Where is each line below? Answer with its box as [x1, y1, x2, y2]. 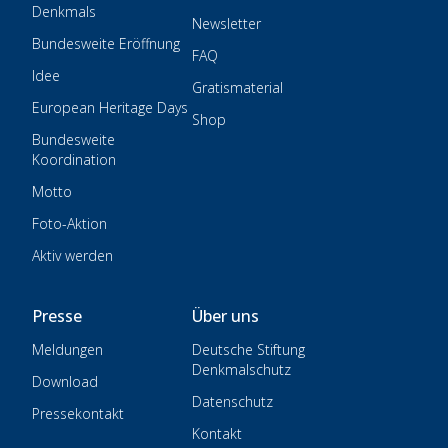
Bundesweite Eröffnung [32, 34, 180, 54]
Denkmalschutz [192, 360, 291, 380]
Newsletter [192, 14, 261, 34]
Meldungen [32, 340, 103, 360]
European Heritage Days [32, 98, 188, 118]
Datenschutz [192, 392, 273, 412]
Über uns [192, 305, 259, 328]
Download [32, 372, 98, 392]
